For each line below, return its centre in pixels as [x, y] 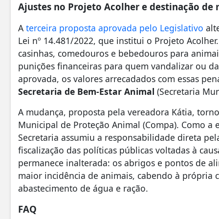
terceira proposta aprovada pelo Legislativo [115, 28]
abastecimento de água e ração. [83, 188]
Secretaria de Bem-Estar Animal [86, 92]
